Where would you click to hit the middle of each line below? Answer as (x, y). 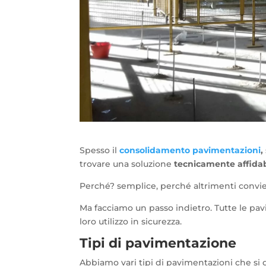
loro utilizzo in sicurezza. (131, 222)
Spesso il (100, 151)
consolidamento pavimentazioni (190, 151)
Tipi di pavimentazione (158, 243)
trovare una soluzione (127, 164)
